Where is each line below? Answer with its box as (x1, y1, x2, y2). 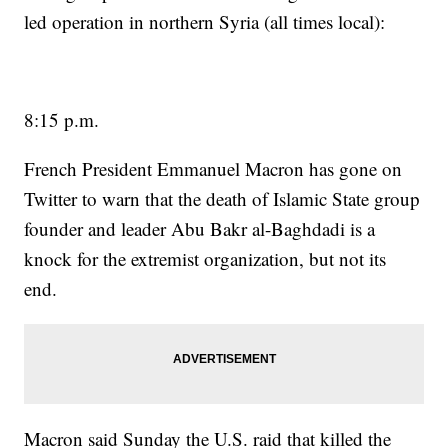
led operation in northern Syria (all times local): (24, 9, 386, 35)
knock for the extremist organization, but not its (24, 246, 387, 272)
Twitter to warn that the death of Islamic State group (24, 186, 421, 212)
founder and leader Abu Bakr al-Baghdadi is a (24, 216, 376, 242)
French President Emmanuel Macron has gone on (24, 156, 403, 182)
